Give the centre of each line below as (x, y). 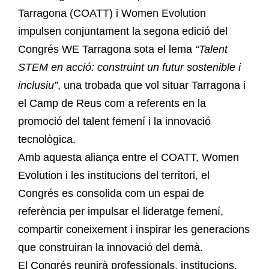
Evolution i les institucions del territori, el (114, 175)
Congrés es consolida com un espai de (111, 193)
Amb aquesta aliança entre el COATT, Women (128, 157)
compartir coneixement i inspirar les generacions (134, 229)
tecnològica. (47, 139)
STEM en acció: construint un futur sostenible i (129, 67)
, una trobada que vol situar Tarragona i (152, 85)
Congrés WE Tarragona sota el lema (107, 49)
